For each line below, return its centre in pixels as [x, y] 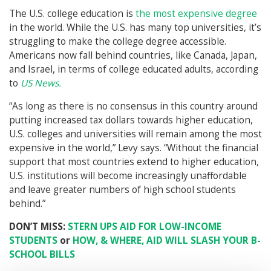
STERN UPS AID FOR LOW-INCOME [145, 227]
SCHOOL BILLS [42, 255]
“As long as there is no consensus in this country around [133, 106]
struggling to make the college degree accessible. [118, 42]
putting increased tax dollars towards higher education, [131, 120]
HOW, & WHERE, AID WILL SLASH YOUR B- [167, 241]
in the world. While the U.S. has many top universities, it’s [135, 28]
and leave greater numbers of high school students [122, 190]
